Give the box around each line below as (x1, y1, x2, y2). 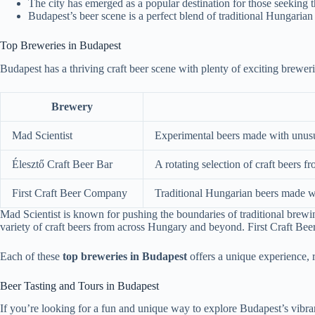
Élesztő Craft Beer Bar (12, 157, 112, 170)
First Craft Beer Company (12, 186, 127, 199)
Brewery (51, 100, 93, 112)
